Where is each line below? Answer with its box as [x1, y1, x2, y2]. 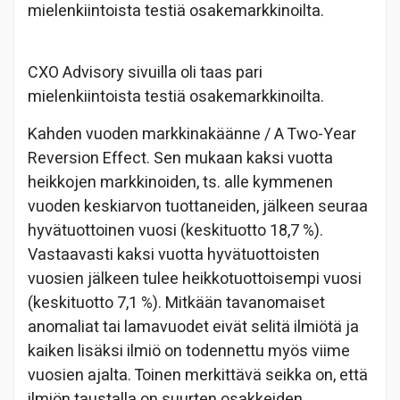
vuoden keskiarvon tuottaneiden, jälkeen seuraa [28, 194, 368, 219]
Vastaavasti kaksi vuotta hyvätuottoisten [28, 242, 320, 267]
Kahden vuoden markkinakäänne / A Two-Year [28, 121, 356, 146]
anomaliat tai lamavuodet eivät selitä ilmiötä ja [28, 314, 359, 339]
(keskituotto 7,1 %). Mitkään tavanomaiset [28, 290, 325, 315]
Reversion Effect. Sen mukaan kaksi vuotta [28, 146, 333, 171]
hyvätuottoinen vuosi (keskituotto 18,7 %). [28, 218, 323, 243]
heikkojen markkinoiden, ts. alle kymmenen [28, 170, 333, 195]
